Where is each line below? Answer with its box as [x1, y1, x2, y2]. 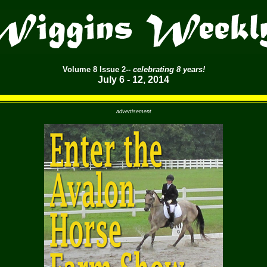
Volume [62, 65, 93, 74]
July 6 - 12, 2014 [98, 74, 169, 85]
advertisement [116, 108, 151, 114]
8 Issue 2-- [92, 65, 133, 74]
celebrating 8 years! [132, 65, 205, 74]
